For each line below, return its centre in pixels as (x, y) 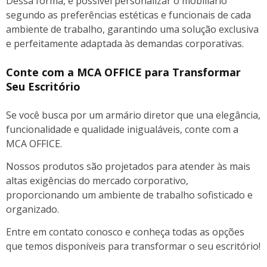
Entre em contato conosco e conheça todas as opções (125, 232)
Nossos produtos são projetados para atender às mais (128, 166)
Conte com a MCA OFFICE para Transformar (123, 72)
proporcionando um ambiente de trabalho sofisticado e (129, 195)
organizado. (32, 209)
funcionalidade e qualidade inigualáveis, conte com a (122, 129)
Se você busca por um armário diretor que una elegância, (133, 115)
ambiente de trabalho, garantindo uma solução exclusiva (132, 29)
